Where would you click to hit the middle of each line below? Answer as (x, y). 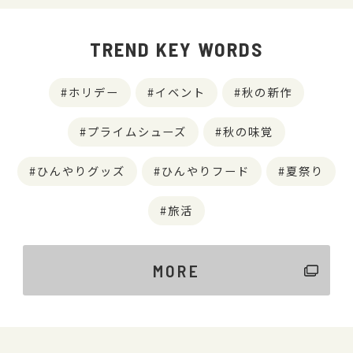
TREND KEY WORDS (176, 48)
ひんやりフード (206, 170)
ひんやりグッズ (82, 170)
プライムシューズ (137, 131)
